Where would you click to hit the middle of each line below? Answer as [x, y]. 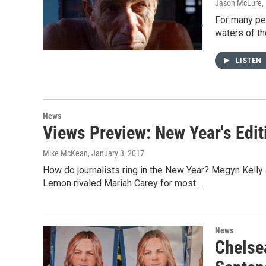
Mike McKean [65, 153]
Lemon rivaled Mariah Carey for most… [122, 183]
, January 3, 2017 [116, 153]
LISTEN [249, 61]
